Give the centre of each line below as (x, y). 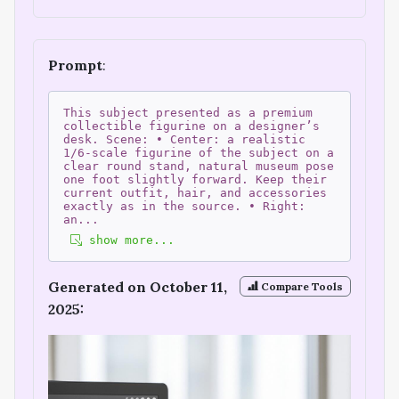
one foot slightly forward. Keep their (195, 180)
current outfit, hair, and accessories (195, 193)
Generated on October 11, (138, 287)
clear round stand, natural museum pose (199, 167)
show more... (128, 240)
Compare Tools (301, 286)
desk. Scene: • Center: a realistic (184, 140)
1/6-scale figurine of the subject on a (199, 153)
